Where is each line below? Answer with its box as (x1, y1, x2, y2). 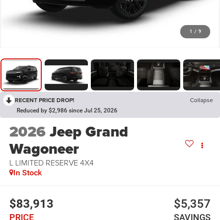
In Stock (13, 168, 42, 178)
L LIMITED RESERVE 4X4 (9, 157, 94, 168)
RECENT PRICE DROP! (15, 96, 74, 105)
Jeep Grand (49, 121, 128, 143)
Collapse (190, 96, 213, 105)
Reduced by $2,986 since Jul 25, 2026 (17, 107, 117, 114)
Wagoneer (9, 138, 79, 160)
